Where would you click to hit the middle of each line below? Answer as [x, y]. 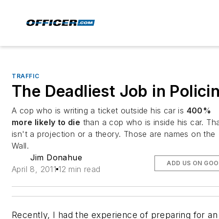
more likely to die [46, 122]
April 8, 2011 [34, 169]
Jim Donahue [56, 157]
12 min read [79, 169]
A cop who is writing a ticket [66, 110]
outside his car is [154, 110]
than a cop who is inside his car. [142, 122]
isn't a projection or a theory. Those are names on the [114, 134]
